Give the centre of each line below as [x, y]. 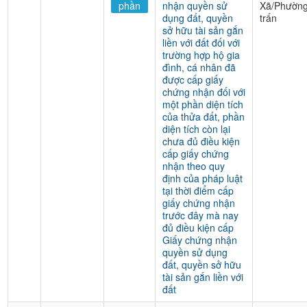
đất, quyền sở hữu [202, 265]
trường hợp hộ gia [201, 55]
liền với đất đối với [201, 42]
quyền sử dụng [195, 252]
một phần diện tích [203, 104]
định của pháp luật [202, 178]
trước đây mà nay [200, 215]
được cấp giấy [193, 79]
